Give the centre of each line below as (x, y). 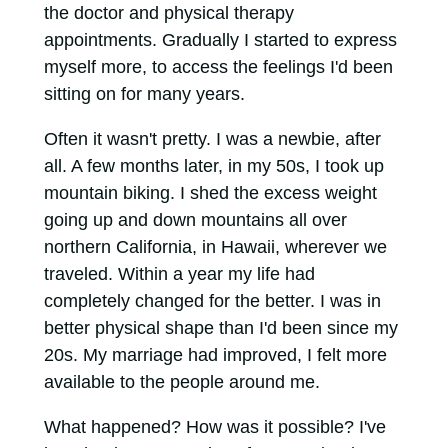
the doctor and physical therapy (168, 13)
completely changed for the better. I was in (212, 301)
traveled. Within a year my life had (179, 274)
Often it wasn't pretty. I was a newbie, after (212, 139)
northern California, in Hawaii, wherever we (215, 247)
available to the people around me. (181, 382)
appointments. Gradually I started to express (220, 40)
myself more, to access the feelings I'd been (218, 67)
